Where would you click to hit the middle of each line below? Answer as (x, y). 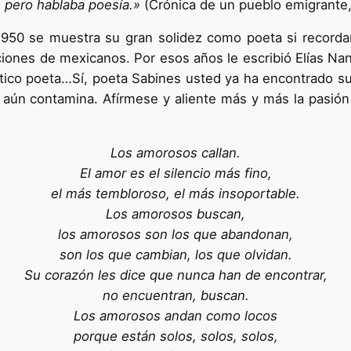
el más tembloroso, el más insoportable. (175, 194)
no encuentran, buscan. (175, 296)
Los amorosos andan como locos (175, 316)
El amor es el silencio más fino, (175, 174)
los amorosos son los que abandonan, (175, 235)
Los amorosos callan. (175, 153)
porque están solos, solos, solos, (175, 337)
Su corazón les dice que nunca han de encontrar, (175, 275)
